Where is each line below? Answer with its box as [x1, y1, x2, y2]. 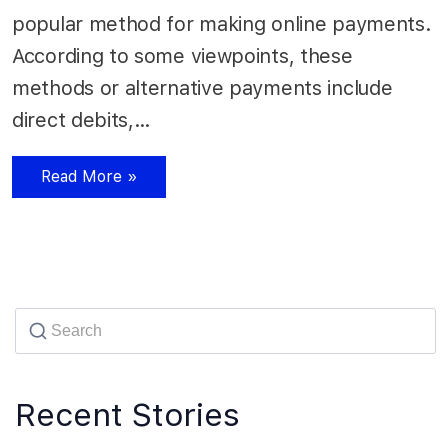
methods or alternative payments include [12, 76, 393, 101]
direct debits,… [12, 108, 157, 133]
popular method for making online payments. [12, 12, 432, 37]
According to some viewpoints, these [12, 44, 353, 69]
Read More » [40, 167, 138, 187]
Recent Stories [15, 396, 240, 435]
